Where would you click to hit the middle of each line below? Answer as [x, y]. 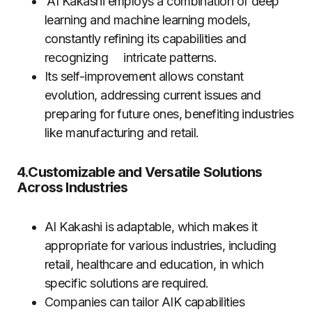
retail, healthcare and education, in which [154, 265]
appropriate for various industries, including [161, 246]
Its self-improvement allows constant [144, 77]
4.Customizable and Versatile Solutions [140, 172]
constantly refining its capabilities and [146, 39]
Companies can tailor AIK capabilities [145, 302]
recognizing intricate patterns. [131, 58]
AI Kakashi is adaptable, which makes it [151, 227]
